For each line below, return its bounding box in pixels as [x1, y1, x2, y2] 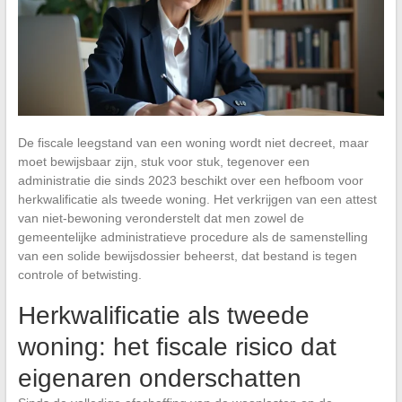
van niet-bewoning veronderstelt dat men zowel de [17, 210, 304, 225]
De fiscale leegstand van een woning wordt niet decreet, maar [17, 135, 369, 150]
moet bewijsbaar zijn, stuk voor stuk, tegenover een [17, 153, 310, 169]
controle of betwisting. [17, 267, 142, 282]
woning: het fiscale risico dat [17, 332, 336, 361]
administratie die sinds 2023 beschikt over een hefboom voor [17, 172, 363, 188]
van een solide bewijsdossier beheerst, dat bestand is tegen [17, 248, 357, 263]
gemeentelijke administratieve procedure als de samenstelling [17, 229, 368, 244]
